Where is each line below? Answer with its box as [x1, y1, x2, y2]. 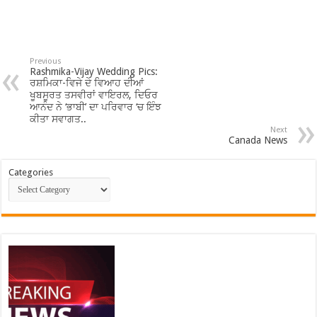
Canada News [228, 134, 287, 146]
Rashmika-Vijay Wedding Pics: [30, 66, 158, 77]
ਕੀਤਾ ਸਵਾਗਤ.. [30, 113, 87, 125]
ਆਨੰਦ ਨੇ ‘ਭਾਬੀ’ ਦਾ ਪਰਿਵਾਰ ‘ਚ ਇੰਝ [30, 101, 162, 113]
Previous [30, 57, 62, 66]
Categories [8, 167, 54, 178]
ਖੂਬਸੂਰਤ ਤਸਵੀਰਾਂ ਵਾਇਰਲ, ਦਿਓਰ [30, 89, 158, 100]
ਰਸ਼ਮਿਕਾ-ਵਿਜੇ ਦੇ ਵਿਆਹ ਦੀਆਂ [30, 77, 144, 88]
